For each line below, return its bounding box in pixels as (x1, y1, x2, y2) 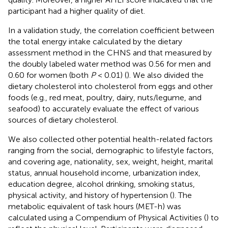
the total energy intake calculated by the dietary (8, 36, 182, 46)
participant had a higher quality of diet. (8, 6, 145, 16)
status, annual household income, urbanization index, (8, 167, 201, 178)
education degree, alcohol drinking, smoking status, (8, 179, 195, 189)
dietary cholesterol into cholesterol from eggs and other (8, 81, 213, 91)
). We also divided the (127, 70, 204, 80)
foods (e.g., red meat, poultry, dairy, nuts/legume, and (8, 92, 202, 102)
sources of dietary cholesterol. (8, 115, 118, 125)
